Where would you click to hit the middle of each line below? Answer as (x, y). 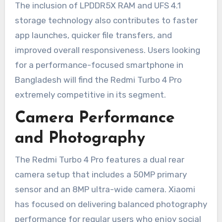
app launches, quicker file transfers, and (93, 35)
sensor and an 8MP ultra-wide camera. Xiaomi (105, 190)
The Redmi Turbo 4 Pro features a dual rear (99, 160)
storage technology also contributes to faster (106, 20)
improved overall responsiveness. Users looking (107, 50)
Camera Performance (95, 118)
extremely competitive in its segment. (90, 94)
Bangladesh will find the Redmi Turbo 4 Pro (98, 80)
